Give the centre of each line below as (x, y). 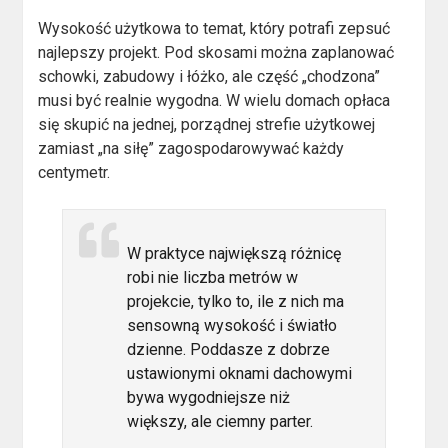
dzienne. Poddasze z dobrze (229, 349)
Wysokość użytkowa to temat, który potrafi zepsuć (214, 28)
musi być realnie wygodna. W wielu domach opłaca (214, 100)
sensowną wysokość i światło (232, 325)
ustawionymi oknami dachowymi (240, 373)
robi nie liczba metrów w (213, 277)
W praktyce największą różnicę (234, 253)
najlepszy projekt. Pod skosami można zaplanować (216, 52)
